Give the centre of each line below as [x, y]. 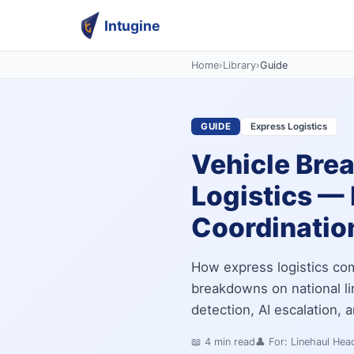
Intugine [132, 25]
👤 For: [273, 342]
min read [233, 342]
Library [239, 65]
